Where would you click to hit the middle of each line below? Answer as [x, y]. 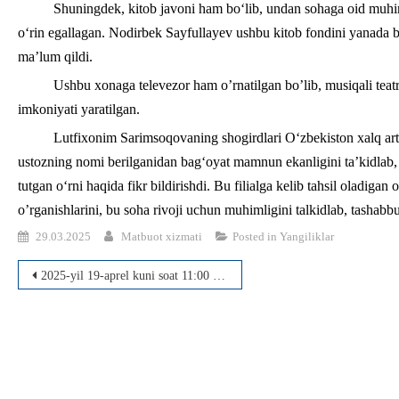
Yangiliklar [307, 236]
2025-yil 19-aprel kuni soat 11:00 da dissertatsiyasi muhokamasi [127, 276]
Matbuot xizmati [162, 236]
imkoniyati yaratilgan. [79, 109]
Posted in [256, 236]
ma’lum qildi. [55, 57]
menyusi [65, 311]
